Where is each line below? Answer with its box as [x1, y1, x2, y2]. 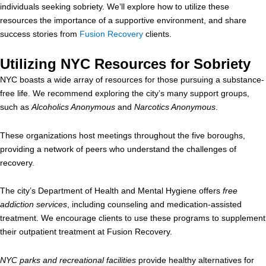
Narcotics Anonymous [134, 102, 216, 112]
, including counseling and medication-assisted [67, 199, 242, 209]
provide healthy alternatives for [138, 255, 254, 265]
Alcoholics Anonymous [31, 102, 118, 112]
